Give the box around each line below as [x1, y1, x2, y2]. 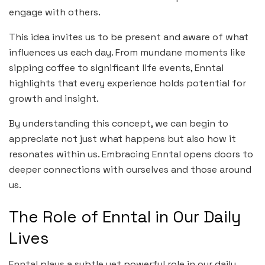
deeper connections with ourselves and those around [9, 163, 251, 176]
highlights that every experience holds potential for [9, 77, 246, 90]
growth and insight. [9, 92, 99, 105]
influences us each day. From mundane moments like [9, 46, 245, 59]
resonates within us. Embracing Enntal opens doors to [9, 148, 253, 161]
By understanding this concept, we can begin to [9, 117, 228, 130]
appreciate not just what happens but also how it [9, 132, 236, 146]
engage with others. [9, 6, 101, 19]
